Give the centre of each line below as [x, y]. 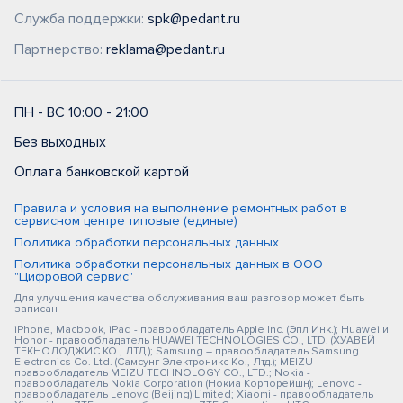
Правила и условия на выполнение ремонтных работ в [181, 208]
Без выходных [60, 142]
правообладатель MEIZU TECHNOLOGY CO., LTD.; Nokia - [162, 373]
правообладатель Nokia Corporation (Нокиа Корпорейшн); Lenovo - [188, 384]
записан [36, 309]
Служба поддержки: [81, 19]
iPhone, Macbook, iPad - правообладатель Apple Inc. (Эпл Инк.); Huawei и [201, 330]
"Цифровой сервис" [74, 277]
